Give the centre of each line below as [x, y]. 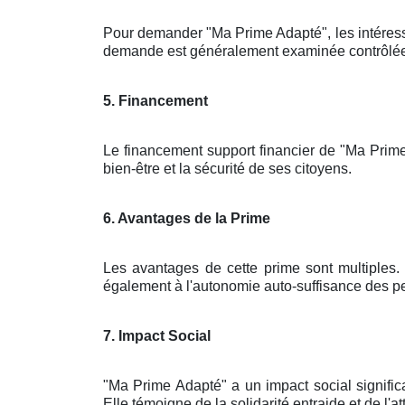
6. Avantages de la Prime [187, 218]
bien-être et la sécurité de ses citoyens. [227, 168]
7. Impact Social [157, 335]
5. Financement [155, 100]
